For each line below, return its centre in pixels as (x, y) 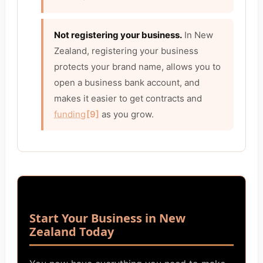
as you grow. (127, 114)
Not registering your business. (118, 35)
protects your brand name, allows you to (137, 67)
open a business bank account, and (127, 83)
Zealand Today (72, 232)
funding (70, 114)
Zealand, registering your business (126, 51)
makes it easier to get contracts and (128, 99)
